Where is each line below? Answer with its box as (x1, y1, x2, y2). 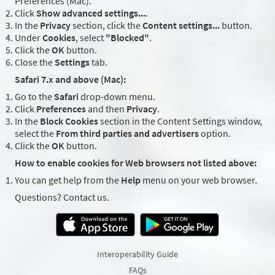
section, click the (71, 19, 142, 32)
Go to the (15, 90, 54, 103)
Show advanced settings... (36, 7, 145, 20)
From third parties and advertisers (56, 127, 199, 140)
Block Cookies (40, 115, 98, 128)
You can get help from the (15, 174, 119, 187)
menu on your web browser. (141, 174, 257, 187)
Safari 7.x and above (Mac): (15, 73, 126, 86)
